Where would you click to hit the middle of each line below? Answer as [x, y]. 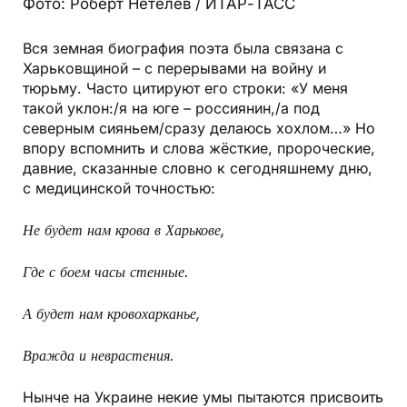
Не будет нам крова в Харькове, [124, 230]
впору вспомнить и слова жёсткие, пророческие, [199, 149]
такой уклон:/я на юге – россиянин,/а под [171, 109]
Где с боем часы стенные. [106, 272]
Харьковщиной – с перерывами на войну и [174, 69]
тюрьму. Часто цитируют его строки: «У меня [185, 89]
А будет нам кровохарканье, [112, 314]
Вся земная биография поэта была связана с [183, 49]
